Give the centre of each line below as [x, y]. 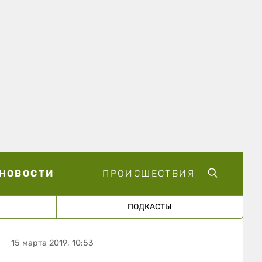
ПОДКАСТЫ [149, 206]
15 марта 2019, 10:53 [53, 243]
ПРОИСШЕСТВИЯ [149, 173]
